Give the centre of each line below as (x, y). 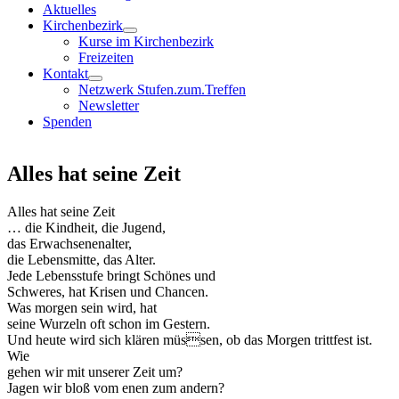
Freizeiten (106, 57)
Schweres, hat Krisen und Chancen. (108, 291)
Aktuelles (69, 9)
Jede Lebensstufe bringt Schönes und (111, 275)
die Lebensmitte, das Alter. (81, 259)
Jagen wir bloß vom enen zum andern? (116, 387)
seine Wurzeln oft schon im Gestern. (109, 323)
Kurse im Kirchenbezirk (146, 41)
